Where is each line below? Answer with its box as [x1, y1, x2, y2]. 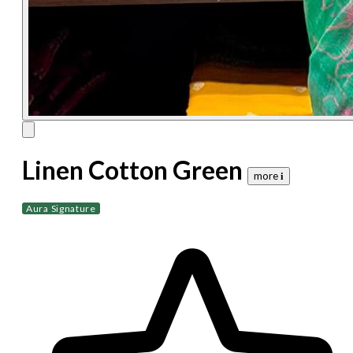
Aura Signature [26, 202, 96, 214]
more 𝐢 [254, 169, 284, 183]
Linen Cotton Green [22, 154, 243, 186]
